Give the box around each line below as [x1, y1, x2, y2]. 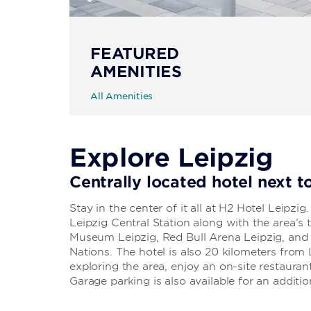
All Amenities [90, 91, 153, 101]
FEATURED [90, 44, 180, 62]
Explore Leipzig [69, 142, 274, 173]
